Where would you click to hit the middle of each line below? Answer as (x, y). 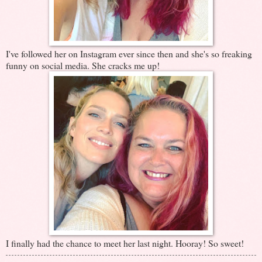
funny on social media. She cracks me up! (83, 65)
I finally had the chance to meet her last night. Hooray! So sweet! (125, 243)
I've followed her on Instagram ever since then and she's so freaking (129, 53)
